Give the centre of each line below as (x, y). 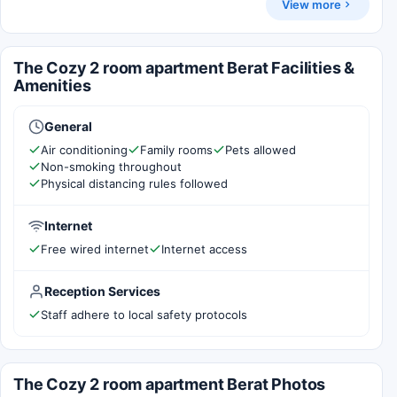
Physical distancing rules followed (134, 183)
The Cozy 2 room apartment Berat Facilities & (184, 67)
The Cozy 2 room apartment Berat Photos (170, 384)
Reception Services (102, 291)
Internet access (204, 249)
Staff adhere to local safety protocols (144, 314)
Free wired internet (95, 249)
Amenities (52, 85)
